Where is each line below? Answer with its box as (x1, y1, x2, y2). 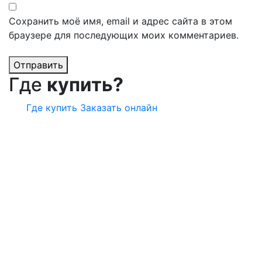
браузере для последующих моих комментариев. (9, 29, 239, 41)
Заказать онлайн (80, 101, 157, 113)
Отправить (13, 58, 63, 71)
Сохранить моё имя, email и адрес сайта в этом (9, 15, 232, 27)
